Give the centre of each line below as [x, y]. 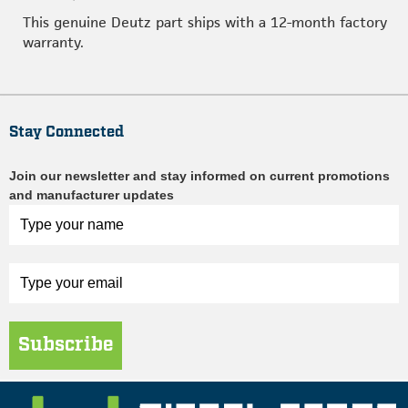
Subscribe [66, 345]
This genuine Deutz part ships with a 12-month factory [205, 22]
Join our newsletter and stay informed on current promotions [199, 176]
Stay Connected [66, 132]
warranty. [53, 42]
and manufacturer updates [92, 195]
